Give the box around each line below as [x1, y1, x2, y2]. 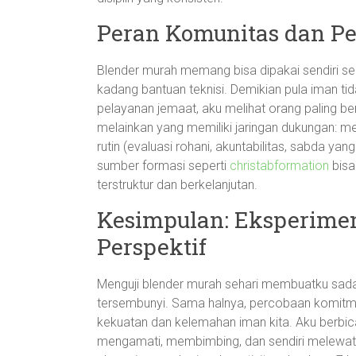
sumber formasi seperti [97, 158, 230, 173]
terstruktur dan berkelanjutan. [97, 177, 257, 192]
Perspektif [97, 232, 207, 261]
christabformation [230, 158, 329, 173]
